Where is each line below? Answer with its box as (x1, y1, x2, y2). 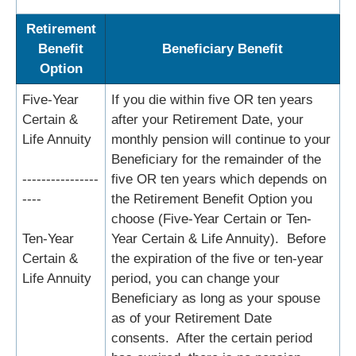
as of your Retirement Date (111, 311, 272, 327)
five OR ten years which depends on (111, 172, 327, 188)
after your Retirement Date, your (111, 112, 304, 128)
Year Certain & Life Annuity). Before (111, 231, 326, 247)
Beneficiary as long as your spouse (111, 291, 320, 307)
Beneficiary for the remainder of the (111, 152, 321, 168)
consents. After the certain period (111, 331, 312, 346)
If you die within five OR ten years (111, 92, 313, 108)
